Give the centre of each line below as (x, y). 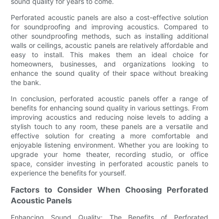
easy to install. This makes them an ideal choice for (109, 54)
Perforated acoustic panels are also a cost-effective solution (109, 17)
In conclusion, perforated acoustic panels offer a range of (109, 98)
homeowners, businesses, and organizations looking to (109, 64)
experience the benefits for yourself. (69, 173)
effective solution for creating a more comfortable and (109, 135)
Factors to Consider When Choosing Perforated (109, 189)
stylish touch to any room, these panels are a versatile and (109, 126)
